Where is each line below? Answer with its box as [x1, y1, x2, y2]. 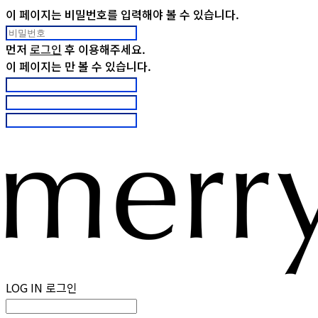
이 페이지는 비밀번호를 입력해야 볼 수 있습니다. [6, 6, 239, 23]
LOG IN [6, 279, 43, 296]
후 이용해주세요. [62, 40, 146, 57]
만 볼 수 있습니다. [65, 57, 151, 75]
